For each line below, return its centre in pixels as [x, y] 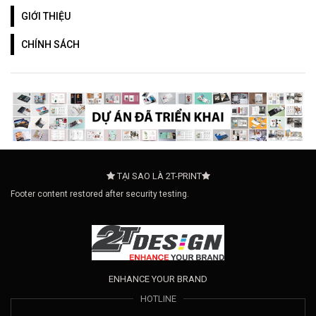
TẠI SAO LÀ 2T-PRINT [158, 176]
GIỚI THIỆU [46, 17]
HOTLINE [158, 298]
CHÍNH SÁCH [50, 45]
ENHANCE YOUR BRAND [158, 279]
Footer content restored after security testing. [100, 194]
